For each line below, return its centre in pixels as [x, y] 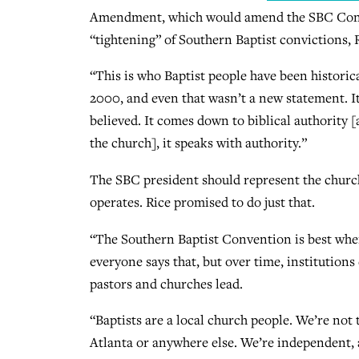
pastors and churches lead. [166, 283]
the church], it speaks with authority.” [198, 143]
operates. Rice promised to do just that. [204, 202]
